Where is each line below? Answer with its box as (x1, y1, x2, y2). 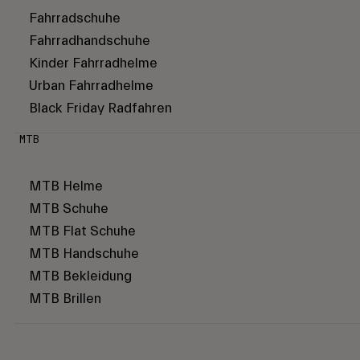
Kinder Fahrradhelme (29, 55, 157, 72)
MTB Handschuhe (29, 246, 139, 262)
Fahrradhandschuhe (29, 33, 150, 49)
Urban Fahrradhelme (29, 78, 153, 94)
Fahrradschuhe (29, 10, 121, 27)
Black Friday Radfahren (29, 100, 172, 117)
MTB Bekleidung (29, 268, 132, 284)
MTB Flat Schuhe (29, 223, 136, 239)
